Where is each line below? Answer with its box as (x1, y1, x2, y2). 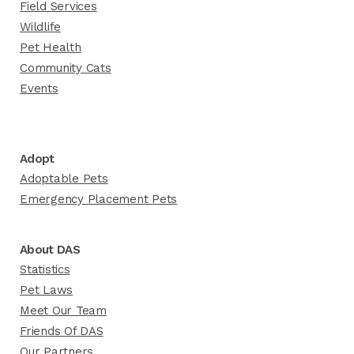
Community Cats (20, 61, 111, 75)
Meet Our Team (20, 303, 107, 318)
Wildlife (20, 20, 62, 34)
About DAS (20, 243, 80, 257)
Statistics (20, 262, 70, 277)
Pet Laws (20, 283, 73, 297)
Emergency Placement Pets (20, 192, 178, 206)
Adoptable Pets (20, 171, 108, 186)
